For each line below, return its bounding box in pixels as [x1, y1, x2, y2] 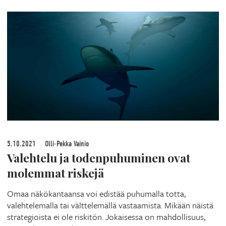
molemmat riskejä [7, 165, 104, 181]
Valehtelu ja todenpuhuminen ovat [7, 150, 190, 166]
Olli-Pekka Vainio [43, 139, 89, 149]
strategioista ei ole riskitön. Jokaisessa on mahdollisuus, [7, 210, 205, 223]
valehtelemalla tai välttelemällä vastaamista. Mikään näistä [7, 199, 213, 212]
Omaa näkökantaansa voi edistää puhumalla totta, [7, 187, 186, 200]
